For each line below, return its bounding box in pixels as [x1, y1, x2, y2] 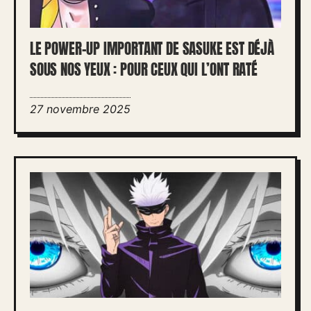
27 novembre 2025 [30, 101, 131, 116]
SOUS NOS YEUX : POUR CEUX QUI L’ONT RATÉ [30, 58, 258, 81]
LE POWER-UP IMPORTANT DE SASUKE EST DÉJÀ [30, 37, 274, 60]
